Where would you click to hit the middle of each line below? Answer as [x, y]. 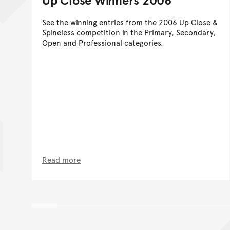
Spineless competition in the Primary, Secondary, [129, 32]
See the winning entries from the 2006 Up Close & [130, 22]
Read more [61, 160]
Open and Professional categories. [103, 43]
